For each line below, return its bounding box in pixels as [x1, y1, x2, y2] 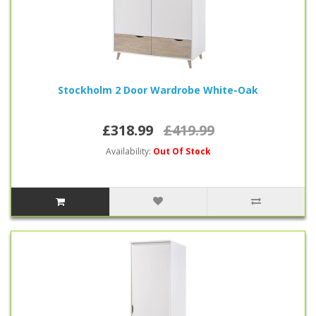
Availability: [105, 145, 153, 157]
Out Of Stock [152, 145, 211, 157]
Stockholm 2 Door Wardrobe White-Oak [58, 83, 258, 97]
